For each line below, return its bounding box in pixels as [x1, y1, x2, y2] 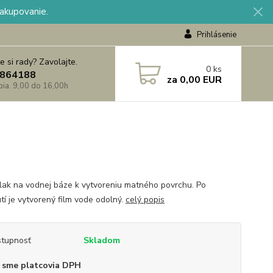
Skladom [83, 235, 120, 246]
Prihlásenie [196, 29, 236, 40]
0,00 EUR [177, 73, 222, 87]
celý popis [125, 194, 165, 205]
